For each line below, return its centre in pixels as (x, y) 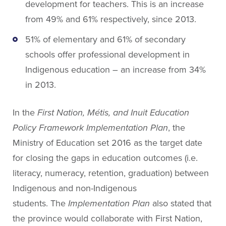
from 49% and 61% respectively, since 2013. (111, 19)
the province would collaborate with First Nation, (107, 218)
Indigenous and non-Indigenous (75, 188)
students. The (40, 203)
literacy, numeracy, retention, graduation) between (111, 173)
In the (25, 112)
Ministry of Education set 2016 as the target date (107, 143)
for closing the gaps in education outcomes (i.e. (105, 158)
